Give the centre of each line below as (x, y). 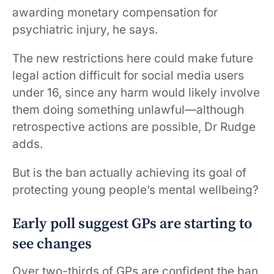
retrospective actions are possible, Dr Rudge (134, 127)
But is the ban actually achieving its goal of (129, 173)
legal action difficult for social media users (128, 76)
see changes (52, 244)
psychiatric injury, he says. (85, 30)
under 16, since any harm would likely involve (136, 93)
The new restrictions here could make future (133, 58)
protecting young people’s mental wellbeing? (135, 190)
